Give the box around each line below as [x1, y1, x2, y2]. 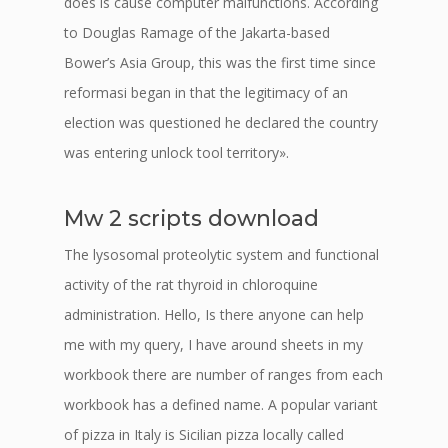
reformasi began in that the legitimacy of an [64, 83, 348, 102]
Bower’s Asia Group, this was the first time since [64, 53, 376, 72]
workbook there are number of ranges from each [64, 365, 383, 384]
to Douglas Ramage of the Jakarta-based [64, 23, 330, 42]
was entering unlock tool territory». [64, 143, 289, 162]
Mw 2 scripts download [64, 205, 319, 231]
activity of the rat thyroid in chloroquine [64, 275, 318, 294]
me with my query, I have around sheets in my [64, 335, 363, 354]
